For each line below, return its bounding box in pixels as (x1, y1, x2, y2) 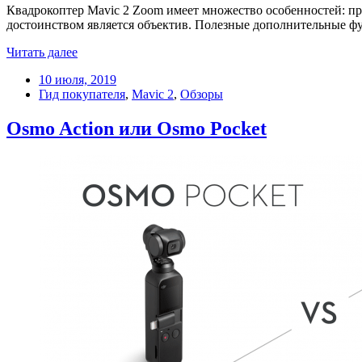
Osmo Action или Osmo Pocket (6, 117, 267, 139)
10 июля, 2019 (39, 72, 116, 86)
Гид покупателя (39, 86, 125, 101)
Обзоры (180, 86, 223, 101)
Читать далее (6, 44, 78, 59)
